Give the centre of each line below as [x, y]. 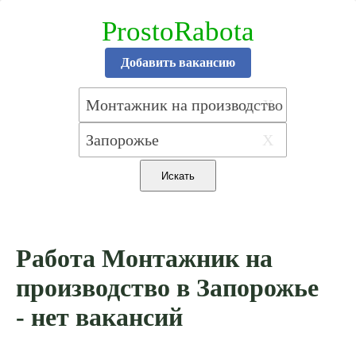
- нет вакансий [99, 317]
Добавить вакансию [178, 62]
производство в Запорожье [167, 288]
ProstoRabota [178, 31]
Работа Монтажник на [144, 259]
